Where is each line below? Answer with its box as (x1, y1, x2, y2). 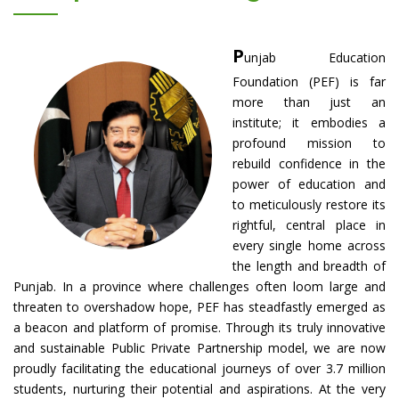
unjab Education (244, 49, 386, 66)
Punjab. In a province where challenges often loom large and (13, 278, 386, 295)
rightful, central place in (232, 216, 386, 233)
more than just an (232, 94, 386, 110)
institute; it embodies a (232, 114, 386, 131)
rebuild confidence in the (232, 155, 386, 172)
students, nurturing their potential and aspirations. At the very (13, 380, 386, 397)
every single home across (232, 237, 386, 254)
